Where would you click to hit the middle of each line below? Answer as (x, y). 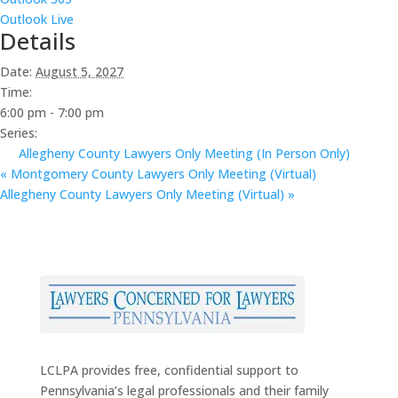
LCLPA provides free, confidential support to (169, 370)
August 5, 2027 (80, 71)
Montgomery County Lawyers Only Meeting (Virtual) (162, 173)
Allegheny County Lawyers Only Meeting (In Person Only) (184, 153)
